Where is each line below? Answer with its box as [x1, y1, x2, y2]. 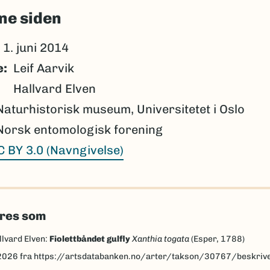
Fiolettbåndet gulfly [49, 233, 130, 244]
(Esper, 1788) [189, 233, 245, 244]
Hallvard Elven [13, 81, 96, 96]
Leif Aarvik [13, 60, 74, 75]
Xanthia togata [131, 233, 189, 244]
